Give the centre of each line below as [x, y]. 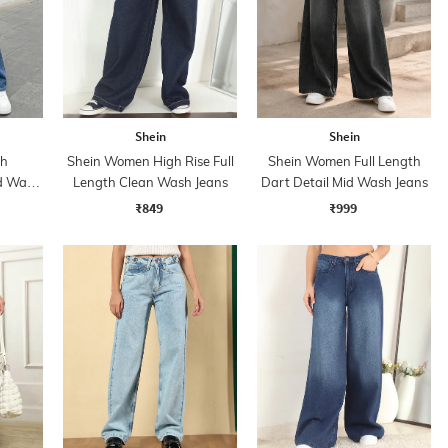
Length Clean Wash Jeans [150, 181]
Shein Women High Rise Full [150, 160]
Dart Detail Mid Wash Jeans [344, 181]
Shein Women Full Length [344, 160]
